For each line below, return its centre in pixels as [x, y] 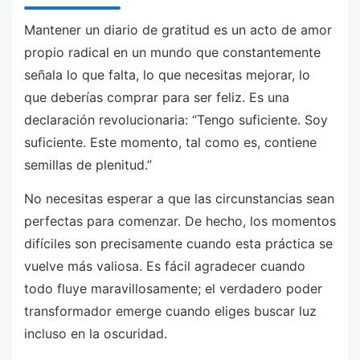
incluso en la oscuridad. [96, 333]
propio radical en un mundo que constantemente [172, 53]
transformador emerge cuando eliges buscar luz [170, 311]
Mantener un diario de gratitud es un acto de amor [178, 30]
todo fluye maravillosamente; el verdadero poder [173, 288]
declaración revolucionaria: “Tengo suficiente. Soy [176, 120]
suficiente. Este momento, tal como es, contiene [170, 143]
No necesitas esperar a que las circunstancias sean [179, 198]
